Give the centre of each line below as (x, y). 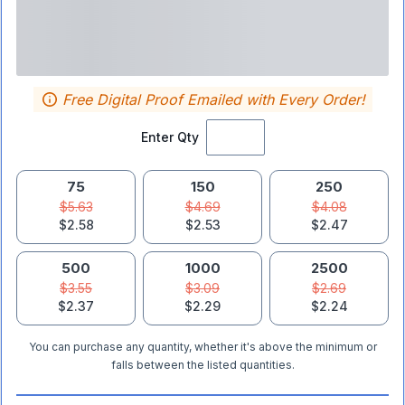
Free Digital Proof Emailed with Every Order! (213, 99)
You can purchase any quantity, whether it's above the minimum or (202, 347)
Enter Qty (170, 137)
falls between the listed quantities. (202, 365)
